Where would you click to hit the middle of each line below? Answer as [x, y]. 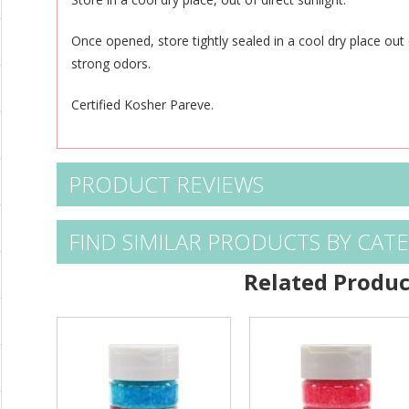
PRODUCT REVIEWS [166, 184]
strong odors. [111, 64]
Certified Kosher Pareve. [142, 105]
